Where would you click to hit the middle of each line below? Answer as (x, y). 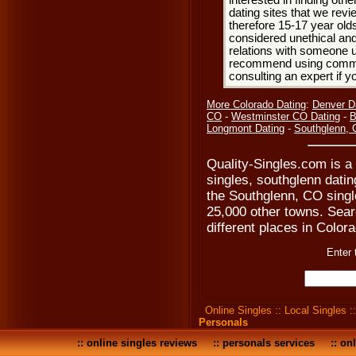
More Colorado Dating (256, 104)
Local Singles (315, 310)
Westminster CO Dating (286, 116)
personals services (269, 343)
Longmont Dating (246, 128)
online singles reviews (142, 343)
